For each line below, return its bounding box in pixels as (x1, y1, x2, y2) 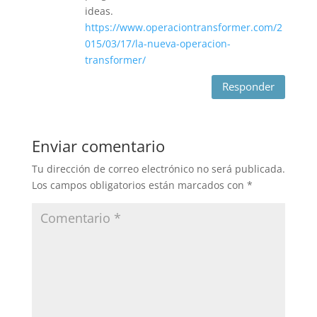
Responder (222, 79, 275, 94)
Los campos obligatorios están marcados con (31, 178, 247, 192)
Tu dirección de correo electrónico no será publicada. (31, 161, 285, 175)
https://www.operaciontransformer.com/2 (84, 20, 282, 34)
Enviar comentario (31, 134, 165, 156)
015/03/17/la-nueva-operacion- (84, 36, 231, 50)
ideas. (84, 4, 113, 18)
